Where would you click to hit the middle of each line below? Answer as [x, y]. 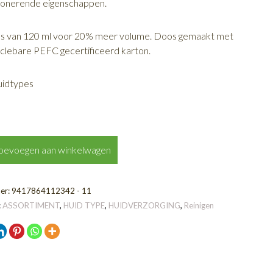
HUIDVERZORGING [145, 205]
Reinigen [199, 205]
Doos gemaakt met [194, 35]
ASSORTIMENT [31, 205]
